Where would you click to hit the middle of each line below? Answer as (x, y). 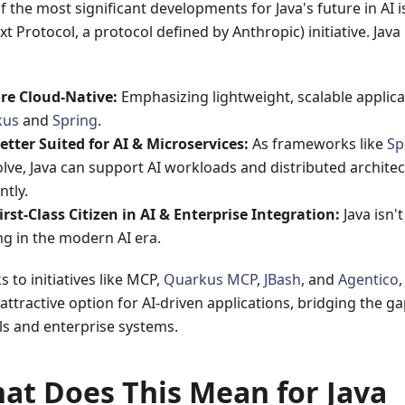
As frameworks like (318, 143)
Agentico (368, 279)
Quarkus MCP (210, 279)
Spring (75, 120)
